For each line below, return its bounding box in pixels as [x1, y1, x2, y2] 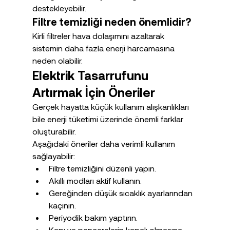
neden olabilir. [32, 55, 83, 65]
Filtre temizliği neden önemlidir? [32, 15, 191, 28]
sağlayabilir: [32, 150, 75, 161]
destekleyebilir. [32, 3, 86, 13]
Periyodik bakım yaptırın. [48, 212, 138, 222]
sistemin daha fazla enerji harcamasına [32, 43, 177, 53]
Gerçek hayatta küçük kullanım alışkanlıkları [32, 101, 191, 111]
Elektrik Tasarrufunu [32, 67, 151, 83]
